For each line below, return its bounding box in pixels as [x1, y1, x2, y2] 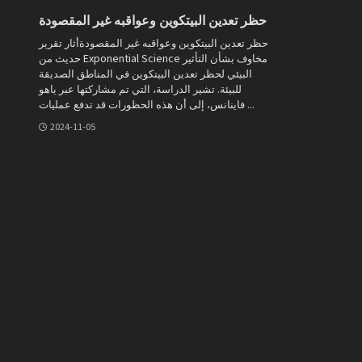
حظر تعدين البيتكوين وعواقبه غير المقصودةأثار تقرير [39, 34, 268, 50]
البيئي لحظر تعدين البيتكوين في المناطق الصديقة [39, 65, 252, 81]
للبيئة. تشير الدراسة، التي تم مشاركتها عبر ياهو [39, 80, 242, 96]
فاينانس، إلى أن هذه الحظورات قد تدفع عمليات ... [245, 95, 255, 112]
